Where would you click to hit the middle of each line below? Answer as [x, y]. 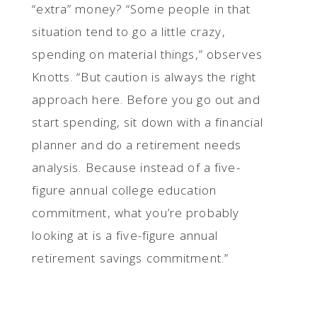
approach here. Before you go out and [146, 99]
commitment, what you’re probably [136, 213]
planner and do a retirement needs [137, 145]
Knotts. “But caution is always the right [144, 77]
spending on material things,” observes [147, 54]
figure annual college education [125, 190]
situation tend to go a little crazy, [129, 31]
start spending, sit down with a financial [148, 122]
